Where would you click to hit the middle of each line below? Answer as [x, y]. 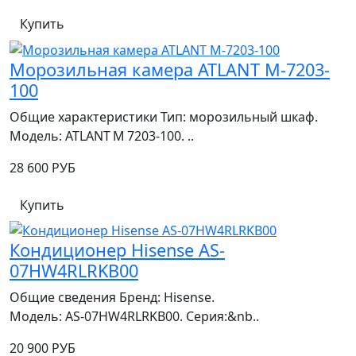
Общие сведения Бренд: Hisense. [112, 298]
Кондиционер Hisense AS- [117, 250]
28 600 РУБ [43, 167]
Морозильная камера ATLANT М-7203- [170, 69]
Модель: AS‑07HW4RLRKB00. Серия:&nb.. [134, 317]
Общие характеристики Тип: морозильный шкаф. [164, 116]
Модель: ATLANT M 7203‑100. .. [102, 135]
